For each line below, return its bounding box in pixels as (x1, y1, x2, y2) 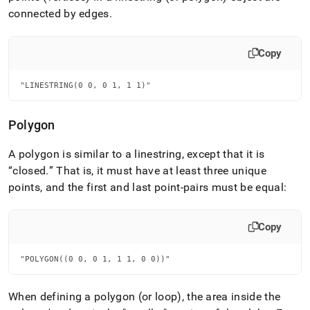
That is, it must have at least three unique (53, 163, 266, 177)
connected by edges (8, 6, 109, 20)
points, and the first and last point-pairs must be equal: (8, 180, 287, 194)
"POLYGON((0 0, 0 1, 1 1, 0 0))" (20, 254, 170, 263)
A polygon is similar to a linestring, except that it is (8, 147, 265, 161)
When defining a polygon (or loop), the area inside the (8, 289, 281, 303)
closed (12, 163, 46, 177)
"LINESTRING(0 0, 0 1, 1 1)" (20, 80, 151, 89)
